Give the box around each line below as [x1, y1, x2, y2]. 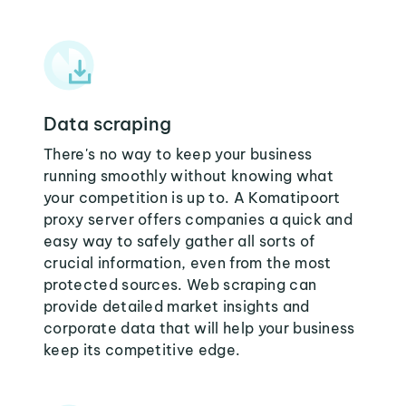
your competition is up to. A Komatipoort [43, 188, 341, 207]
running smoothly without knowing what [43, 167, 333, 185]
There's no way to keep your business [43, 145, 313, 163]
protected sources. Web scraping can [43, 275, 317, 294]
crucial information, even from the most [43, 254, 332, 272]
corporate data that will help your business [43, 319, 355, 337]
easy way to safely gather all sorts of [43, 232, 315, 250]
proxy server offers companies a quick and [43, 210, 353, 228]
